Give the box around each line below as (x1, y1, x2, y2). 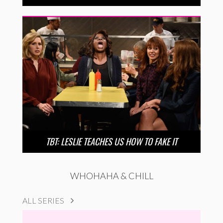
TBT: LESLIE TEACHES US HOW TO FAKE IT (46, 134, 177, 148)
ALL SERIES (22, 195, 66, 205)
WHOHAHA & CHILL (70, 170, 153, 181)
